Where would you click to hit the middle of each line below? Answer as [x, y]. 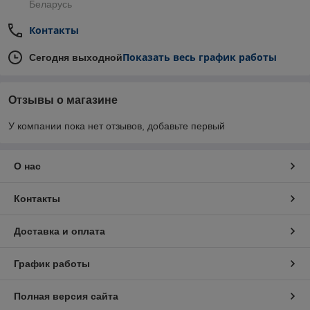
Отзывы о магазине [63, 100]
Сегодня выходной [76, 58]
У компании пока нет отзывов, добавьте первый [117, 126]
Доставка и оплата [60, 231]
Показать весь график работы [200, 57]
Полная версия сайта [66, 297]
